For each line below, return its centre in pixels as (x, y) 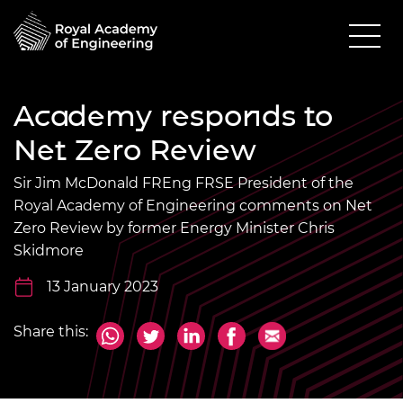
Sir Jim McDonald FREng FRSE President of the (184, 183)
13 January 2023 (103, 286)
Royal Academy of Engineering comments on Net (193, 205)
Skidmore (49, 250)
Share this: (51, 331)
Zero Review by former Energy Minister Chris (174, 228)
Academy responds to (173, 115)
